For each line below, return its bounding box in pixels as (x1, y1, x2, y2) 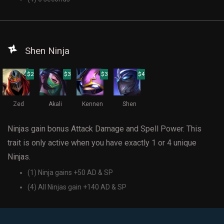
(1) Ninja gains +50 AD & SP (27, 168, 113, 176)
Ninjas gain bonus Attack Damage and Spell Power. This (7, 124, 201, 133)
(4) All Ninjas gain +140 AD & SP (27, 183, 126, 191)
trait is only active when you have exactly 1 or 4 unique (7, 138, 196, 147)
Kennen (81, 100, 103, 107)
